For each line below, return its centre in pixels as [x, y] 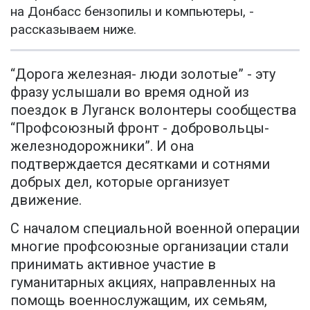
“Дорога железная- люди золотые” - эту [143, 74]
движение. [46, 200]
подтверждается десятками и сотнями [140, 164]
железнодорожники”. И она [102, 146]
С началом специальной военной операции [155, 229]
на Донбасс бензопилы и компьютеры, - [132, 12]
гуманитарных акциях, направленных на [143, 283]
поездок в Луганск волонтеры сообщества [153, 110]
